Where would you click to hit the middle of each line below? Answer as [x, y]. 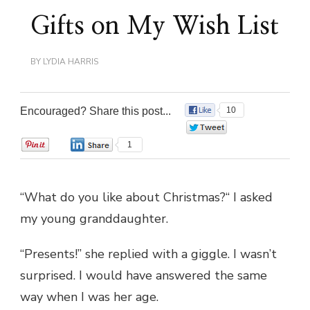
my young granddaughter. [94, 218]
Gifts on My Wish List [155, 26]
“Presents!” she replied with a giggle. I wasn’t [148, 254]
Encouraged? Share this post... [95, 111]
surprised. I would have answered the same [144, 275]
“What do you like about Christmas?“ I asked [146, 197]
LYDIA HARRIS [71, 61]
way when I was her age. [89, 297]
